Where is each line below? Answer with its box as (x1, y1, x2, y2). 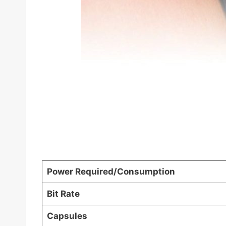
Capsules (46, 211, 87, 221)
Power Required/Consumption (46, 166, 175, 177)
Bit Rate (46, 189, 80, 199)
